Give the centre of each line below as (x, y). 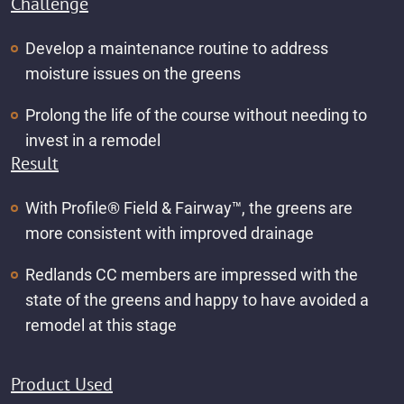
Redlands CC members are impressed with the (191, 274)
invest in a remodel (92, 140)
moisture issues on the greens (133, 73)
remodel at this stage (101, 325)
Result (35, 163)
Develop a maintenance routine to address (176, 48)
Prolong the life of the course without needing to (196, 115)
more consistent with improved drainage (169, 233)
